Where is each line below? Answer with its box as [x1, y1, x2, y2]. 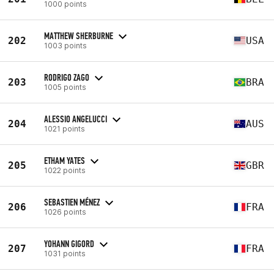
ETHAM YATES [44, 154, 85, 166]
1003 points [44, 40, 87, 50]
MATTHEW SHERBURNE [44, 29, 113, 42]
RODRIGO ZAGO [44, 71, 89, 83]
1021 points [44, 124, 85, 133]
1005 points [44, 82, 86, 92]
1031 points [44, 248, 86, 258]
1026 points [44, 207, 86, 217]
